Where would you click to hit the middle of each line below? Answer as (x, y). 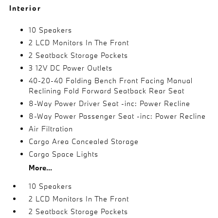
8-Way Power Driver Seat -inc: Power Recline (110, 103)
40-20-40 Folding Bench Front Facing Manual (111, 80)
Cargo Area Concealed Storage (84, 141)
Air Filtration (51, 128)
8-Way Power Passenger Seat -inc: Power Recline (118, 116)
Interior (26, 8)
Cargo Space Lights (64, 154)
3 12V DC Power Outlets (71, 68)
